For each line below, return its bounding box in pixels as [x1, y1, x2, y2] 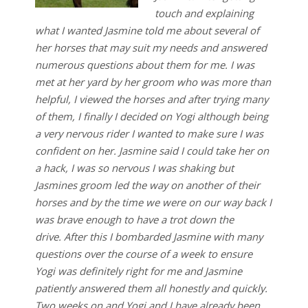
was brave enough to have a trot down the [34, 212, 234, 227]
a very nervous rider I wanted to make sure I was [34, 126, 263, 141]
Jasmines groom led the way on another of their [34, 178, 260, 192]
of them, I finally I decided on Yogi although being [34, 109, 268, 124]
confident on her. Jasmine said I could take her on [34, 144, 269, 158]
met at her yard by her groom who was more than [34, 75, 271, 89]
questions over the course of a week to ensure [34, 247, 252, 261]
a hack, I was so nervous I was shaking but [34, 161, 234, 175]
